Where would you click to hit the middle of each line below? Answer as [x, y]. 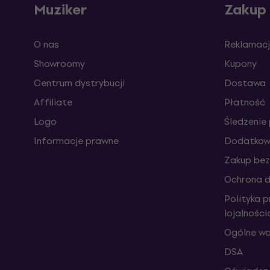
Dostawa [245, 83]
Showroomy [59, 63]
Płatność [245, 102]
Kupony [240, 63]
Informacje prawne [76, 140]
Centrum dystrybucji [79, 83]
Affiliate [53, 102]
